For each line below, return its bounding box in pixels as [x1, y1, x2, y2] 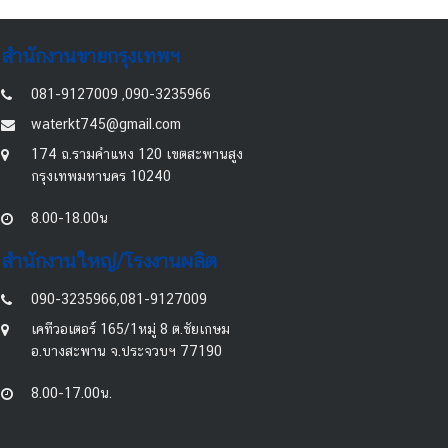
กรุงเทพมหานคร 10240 [31, 168, 172, 185]
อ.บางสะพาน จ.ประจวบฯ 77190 [31, 343, 223, 360]
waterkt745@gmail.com [31, 116, 182, 133]
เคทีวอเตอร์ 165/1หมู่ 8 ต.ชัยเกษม [31, 321, 231, 338]
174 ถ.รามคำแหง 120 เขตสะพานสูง [31, 146, 244, 163]
